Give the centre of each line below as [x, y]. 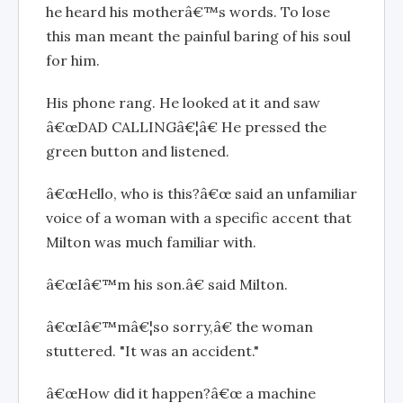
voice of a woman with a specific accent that [199, 218]
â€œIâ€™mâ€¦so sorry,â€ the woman [179, 327]
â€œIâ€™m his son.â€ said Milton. [167, 284]
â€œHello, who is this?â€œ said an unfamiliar [201, 193]
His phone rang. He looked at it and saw [183, 103]
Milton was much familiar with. [151, 242]
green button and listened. [138, 151]
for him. [73, 60]
